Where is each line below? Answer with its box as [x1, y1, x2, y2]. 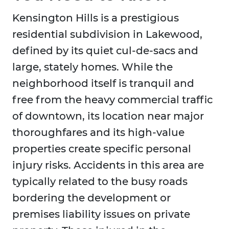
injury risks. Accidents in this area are [12, 159, 204, 172]
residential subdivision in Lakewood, [12, 28, 202, 41]
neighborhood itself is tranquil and [12, 77, 194, 90]
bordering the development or [12, 192, 171, 204]
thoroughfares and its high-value [12, 126, 185, 139]
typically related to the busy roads [12, 175, 188, 188]
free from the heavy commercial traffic [12, 94, 213, 106]
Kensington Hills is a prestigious [12, 12, 179, 25]
